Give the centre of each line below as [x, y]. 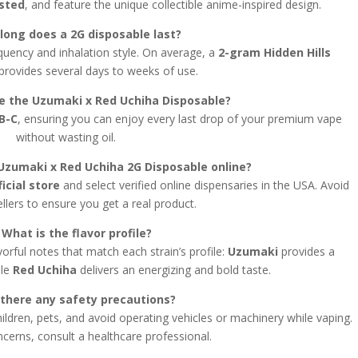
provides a [307, 251]
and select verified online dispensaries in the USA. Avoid [204, 185]
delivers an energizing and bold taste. [174, 269]
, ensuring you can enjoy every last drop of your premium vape [180, 118]
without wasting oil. [66, 137]
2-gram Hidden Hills [275, 52]
